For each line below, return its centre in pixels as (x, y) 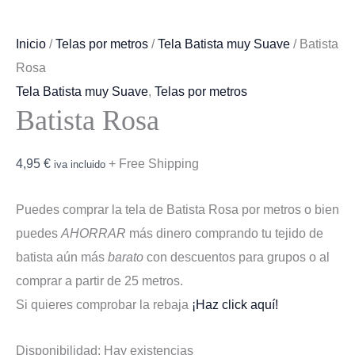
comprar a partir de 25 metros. (99, 280)
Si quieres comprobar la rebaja (104, 304)
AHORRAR (94, 233)
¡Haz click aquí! (235, 304)
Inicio (31, 44)
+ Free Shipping (154, 164)
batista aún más (62, 256)
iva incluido (80, 165)
